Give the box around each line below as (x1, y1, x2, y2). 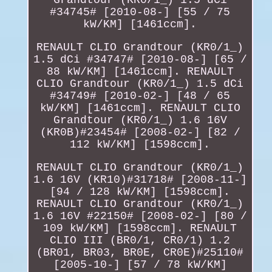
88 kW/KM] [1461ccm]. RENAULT (46, 65, 234, 78)
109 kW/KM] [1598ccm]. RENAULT (43, 222, 237, 234)
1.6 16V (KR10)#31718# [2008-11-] (33, 173, 247, 186)
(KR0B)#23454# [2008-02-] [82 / (39, 126, 240, 138)
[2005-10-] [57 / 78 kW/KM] (53, 258, 227, 271)
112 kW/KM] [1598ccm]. (70, 138, 211, 151)
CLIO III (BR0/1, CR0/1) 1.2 (50, 234, 231, 246)
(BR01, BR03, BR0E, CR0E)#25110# (36, 246, 244, 259)
